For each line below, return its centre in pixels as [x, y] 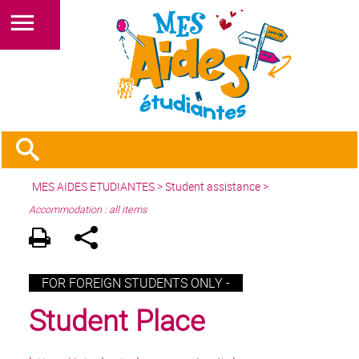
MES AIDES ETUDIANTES [93, 186]
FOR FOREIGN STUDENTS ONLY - [136, 283]
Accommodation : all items [88, 210]
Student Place [117, 320]
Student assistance [213, 186]
